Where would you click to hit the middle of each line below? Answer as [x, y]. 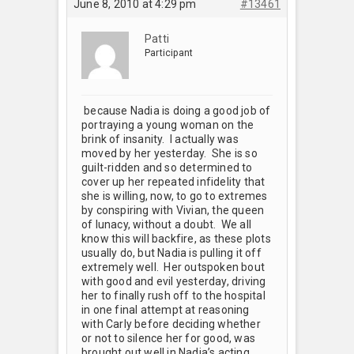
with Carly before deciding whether [171, 324]
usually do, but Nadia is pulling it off [171, 252]
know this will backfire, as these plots [176, 238]
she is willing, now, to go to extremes [175, 196]
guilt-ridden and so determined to [167, 167]
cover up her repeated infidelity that [173, 181]
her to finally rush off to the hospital [173, 295]
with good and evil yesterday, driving [174, 281]
